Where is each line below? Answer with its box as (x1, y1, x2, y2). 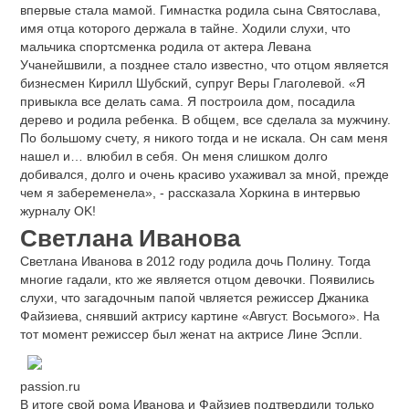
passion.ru (20, 379, 80, 394)
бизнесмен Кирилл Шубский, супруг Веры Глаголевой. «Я (20, 75, 365, 90)
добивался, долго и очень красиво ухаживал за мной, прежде (20, 166, 389, 182)
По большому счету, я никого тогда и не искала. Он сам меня (20, 130, 388, 145)
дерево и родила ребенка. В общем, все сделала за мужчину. (20, 111, 391, 127)
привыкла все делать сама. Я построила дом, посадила (20, 93, 355, 109)
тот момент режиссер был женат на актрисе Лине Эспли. (20, 326, 362, 341)
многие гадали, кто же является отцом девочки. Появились (20, 271, 374, 287)
